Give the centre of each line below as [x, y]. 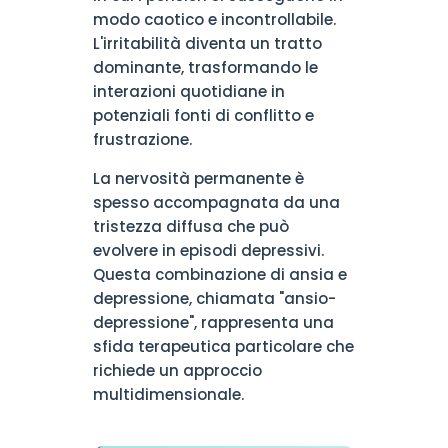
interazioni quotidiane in [188, 91]
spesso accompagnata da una [216, 202]
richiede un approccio [177, 370]
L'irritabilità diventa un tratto [207, 43]
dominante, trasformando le [205, 67]
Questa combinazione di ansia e [219, 274]
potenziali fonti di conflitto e [203, 115]
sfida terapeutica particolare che [223, 346]
